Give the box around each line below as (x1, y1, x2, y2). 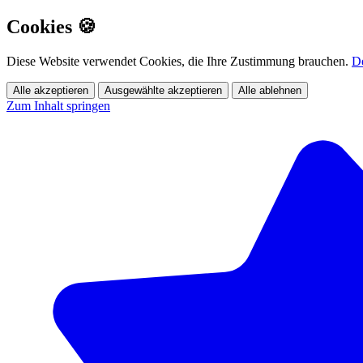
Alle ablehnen (238, 83, 301, 96)
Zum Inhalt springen (6, 98, 110, 113)
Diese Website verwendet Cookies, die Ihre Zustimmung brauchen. (6, 53, 352, 68)
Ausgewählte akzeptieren (105, 83, 222, 96)
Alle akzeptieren (13, 83, 88, 96)
